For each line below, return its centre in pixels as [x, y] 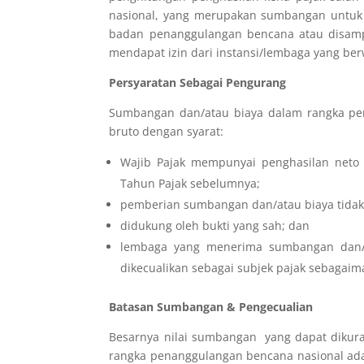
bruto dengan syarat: [167, 132]
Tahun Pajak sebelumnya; [191, 184]
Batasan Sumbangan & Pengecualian [211, 307]
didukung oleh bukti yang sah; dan [215, 226]
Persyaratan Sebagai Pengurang [198, 83]
